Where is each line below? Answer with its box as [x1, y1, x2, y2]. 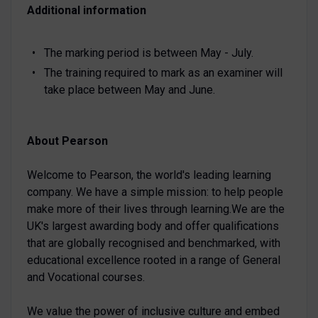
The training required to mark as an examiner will [43, 65, 283, 79]
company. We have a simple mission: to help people [26, 185, 283, 199]
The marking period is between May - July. [43, 45, 253, 60]
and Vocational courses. [26, 270, 145, 284]
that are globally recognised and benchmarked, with [26, 236, 280, 250]
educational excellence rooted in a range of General [26, 253, 280, 267]
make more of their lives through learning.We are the [26, 202, 285, 216]
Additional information [26, 3, 146, 17]
